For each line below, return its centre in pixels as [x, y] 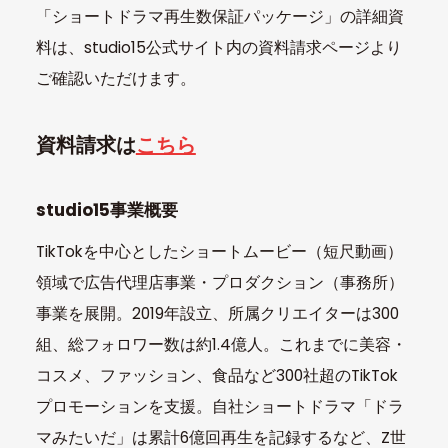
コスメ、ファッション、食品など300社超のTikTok [216, 376]
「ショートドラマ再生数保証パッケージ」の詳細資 [219, 17]
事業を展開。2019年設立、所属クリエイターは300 [217, 314]
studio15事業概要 [106, 209]
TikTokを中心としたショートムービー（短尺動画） [219, 252]
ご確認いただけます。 [115, 79]
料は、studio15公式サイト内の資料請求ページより [218, 48]
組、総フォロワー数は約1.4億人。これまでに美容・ [221, 345]
